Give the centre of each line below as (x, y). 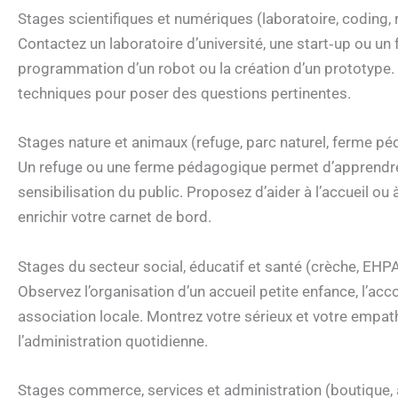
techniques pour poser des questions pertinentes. (184, 94)
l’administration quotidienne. (113, 341)
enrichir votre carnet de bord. (115, 217)
